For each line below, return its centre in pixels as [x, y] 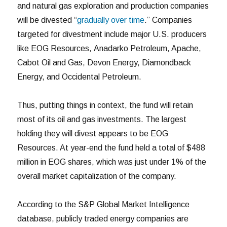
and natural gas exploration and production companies [113, 6]
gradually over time [111, 20]
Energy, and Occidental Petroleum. [80, 77]
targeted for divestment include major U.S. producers [112, 34]
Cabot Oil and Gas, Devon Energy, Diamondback [104, 62]
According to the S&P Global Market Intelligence [104, 204]
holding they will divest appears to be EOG [93, 133]
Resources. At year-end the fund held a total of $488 [111, 147]
